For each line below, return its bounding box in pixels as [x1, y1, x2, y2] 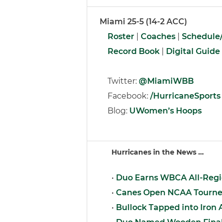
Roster [108, 32, 134, 41]
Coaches [141, 32, 175, 41]
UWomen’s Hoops [129, 106, 202, 115]
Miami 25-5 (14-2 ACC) [100, 17, 187, 26]
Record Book [108, 47, 160, 56]
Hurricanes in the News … [100, 148, 204, 157]
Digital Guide [166, 47, 220, 56]
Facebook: [100, 91, 150, 101]
